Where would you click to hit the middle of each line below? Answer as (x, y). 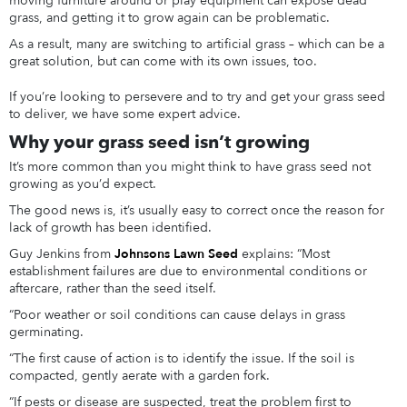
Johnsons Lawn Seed (176, 254)
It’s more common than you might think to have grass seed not (189, 167)
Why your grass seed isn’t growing (159, 143)
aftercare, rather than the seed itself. (112, 289)
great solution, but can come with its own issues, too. (163, 62)
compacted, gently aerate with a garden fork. (139, 376)
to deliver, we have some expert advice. (124, 114)
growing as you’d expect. (82, 184)
